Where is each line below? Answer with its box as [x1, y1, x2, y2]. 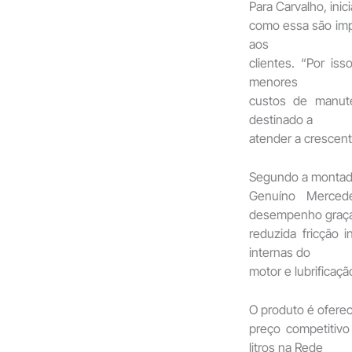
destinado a [249, 111, 313, 127]
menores [249, 73, 298, 90]
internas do [249, 244, 310, 260]
